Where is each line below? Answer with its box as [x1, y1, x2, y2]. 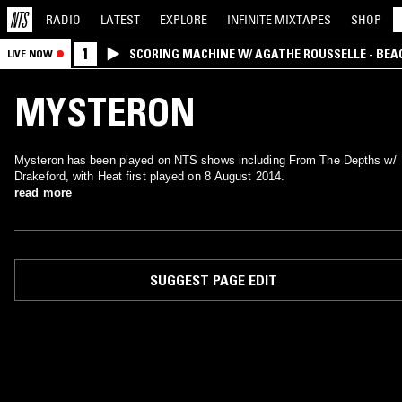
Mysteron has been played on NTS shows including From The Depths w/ [14, 153, 397, 167]
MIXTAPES [275, 11, 331, 28]
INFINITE [227, 11, 275, 28]
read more [14, 186, 72, 199]
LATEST [100, 11, 140, 28]
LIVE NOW [7, 47, 53, 60]
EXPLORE [160, 11, 207, 28]
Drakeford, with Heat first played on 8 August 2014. [14, 170, 285, 183]
